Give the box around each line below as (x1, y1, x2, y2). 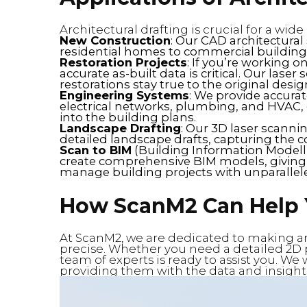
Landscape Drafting (60, 121, 181, 135)
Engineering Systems (60, 88, 189, 102)
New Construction (60, 33, 171, 47)
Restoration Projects (60, 55, 187, 69)
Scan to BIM (60, 143, 132, 157)
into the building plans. (60, 110, 196, 124)
